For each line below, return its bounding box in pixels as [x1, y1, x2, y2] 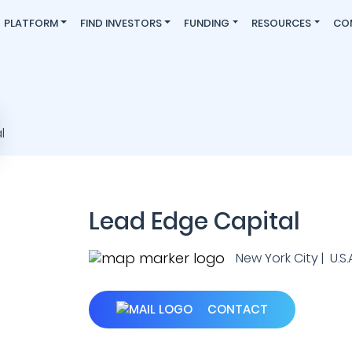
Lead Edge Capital [88, 205, 300, 238]
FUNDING [184, 15, 230, 31]
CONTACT [203, 301, 268, 317]
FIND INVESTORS [80, 15, 163, 31]
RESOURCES [251, 15, 312, 31]
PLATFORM [4, 15, 59, 31]
